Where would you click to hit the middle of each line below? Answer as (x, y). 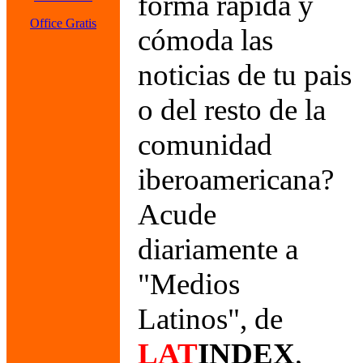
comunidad (205, 145)
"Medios (189, 284)
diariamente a (218, 249)
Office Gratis (63, 23)
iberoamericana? (236, 179)
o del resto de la (232, 110)
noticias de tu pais (245, 75)
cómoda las (205, 40)
